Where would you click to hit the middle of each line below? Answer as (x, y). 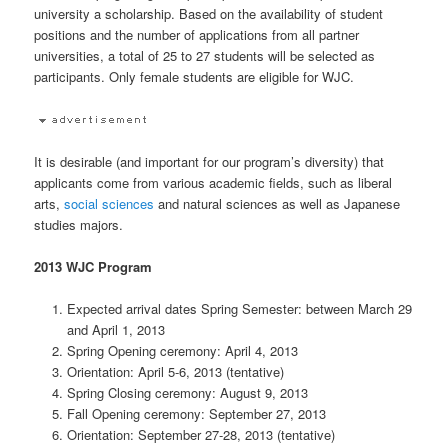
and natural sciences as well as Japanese (277, 203)
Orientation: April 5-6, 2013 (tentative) (175, 371)
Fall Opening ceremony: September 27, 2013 (196, 413)
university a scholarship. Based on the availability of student (209, 14)
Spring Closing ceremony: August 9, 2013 (187, 392)
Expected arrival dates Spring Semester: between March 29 (239, 308)
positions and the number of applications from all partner (197, 35)
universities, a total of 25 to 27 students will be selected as (205, 56)
